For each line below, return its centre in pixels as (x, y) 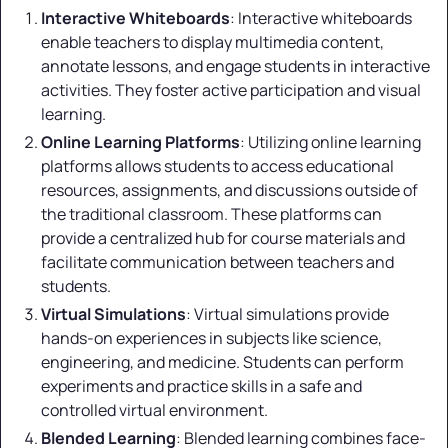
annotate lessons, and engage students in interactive (235, 66)
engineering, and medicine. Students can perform (222, 362)
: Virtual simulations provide (287, 314)
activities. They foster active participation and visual (231, 90)
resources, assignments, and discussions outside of (229, 190)
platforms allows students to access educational (217, 166)
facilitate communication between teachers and (217, 262)
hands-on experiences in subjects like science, (211, 338)
